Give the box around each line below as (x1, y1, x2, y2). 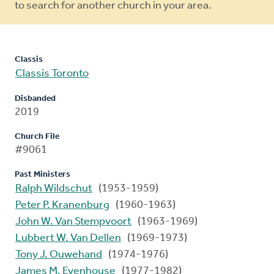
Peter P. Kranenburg (15, 199, 109, 212)
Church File (15, 132, 59, 142)
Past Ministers (15, 170, 70, 180)
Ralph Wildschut (15, 183, 92, 195)
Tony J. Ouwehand (15, 249, 102, 261)
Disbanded (15, 94, 56, 104)
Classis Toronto (15, 68, 89, 80)
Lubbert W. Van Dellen (15, 232, 121, 245)
